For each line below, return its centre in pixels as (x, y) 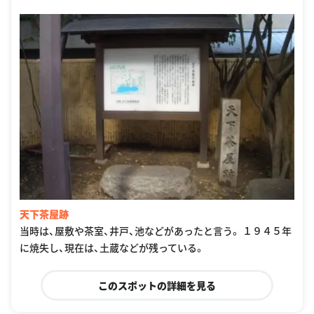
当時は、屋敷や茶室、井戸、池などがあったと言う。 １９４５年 (156, 230)
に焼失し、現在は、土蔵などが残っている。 (112, 247)
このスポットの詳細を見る (157, 285)
